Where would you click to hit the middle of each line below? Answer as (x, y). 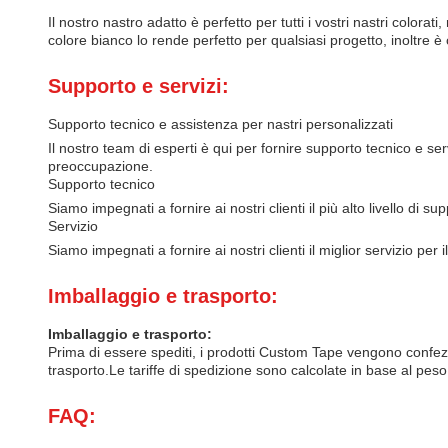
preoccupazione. (100, 166)
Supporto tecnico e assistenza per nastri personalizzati (220, 124)
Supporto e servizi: (138, 86)
